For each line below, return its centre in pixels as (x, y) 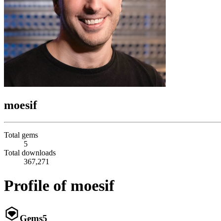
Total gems (21, 135)
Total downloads (30, 152)
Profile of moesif (59, 186)
